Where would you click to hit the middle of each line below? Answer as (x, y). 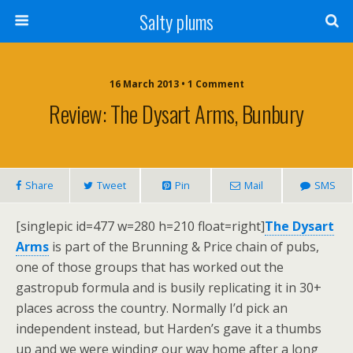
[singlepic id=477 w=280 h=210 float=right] (140, 226)
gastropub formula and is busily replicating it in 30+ (169, 288)
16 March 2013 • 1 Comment (176, 84)
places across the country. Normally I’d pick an (152, 308)
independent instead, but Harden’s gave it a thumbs (169, 329)
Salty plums (176, 21)
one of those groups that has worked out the (150, 267)
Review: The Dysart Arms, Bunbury (176, 113)
